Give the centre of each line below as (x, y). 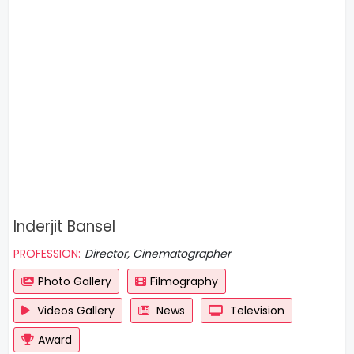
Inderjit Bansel (64, 226)
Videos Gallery (74, 311)
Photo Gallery (75, 281)
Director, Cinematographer (158, 254)
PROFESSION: (47, 254)
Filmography (184, 281)
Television (256, 311)
